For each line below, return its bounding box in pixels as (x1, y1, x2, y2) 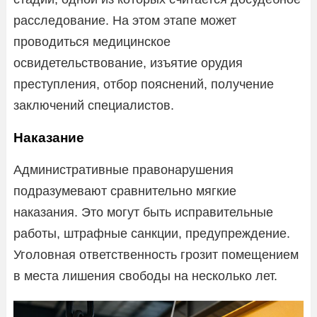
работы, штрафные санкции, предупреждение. (13, 226, 290, 241)
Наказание (13, 129, 84, 145)
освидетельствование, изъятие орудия (13, 55, 243, 70)
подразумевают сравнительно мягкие (13, 183, 236, 198)
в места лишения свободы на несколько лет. (13, 268, 277, 283)
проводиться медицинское (13, 34, 171, 49)
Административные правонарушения (13, 162, 234, 177)
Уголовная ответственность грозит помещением (13, 247, 299, 262)
